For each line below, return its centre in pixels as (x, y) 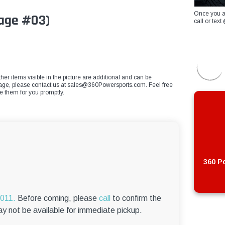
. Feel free (159, 85)
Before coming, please (57, 198)
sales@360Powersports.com (106, 85)
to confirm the (136, 198)
